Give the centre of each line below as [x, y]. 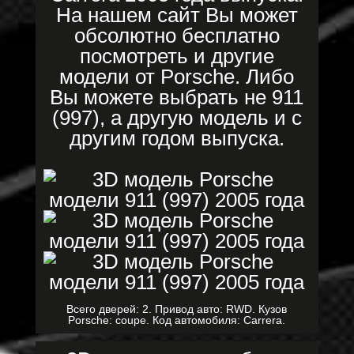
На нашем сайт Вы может [177, 15]
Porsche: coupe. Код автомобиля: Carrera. [177, 320]
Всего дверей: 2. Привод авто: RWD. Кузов [177, 309]
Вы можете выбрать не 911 [177, 97]
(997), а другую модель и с [177, 118]
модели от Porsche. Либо [177, 77]
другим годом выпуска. [177, 138]
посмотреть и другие [177, 56]
